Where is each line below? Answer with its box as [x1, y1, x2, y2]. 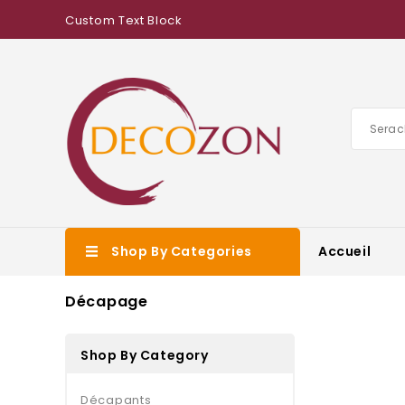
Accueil [318, 241, 372, 260]
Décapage [65, 290, 148, 312]
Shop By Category [80, 345, 209, 364]
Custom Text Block [65, 12, 183, 29]
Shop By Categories [111, 241, 252, 260]
